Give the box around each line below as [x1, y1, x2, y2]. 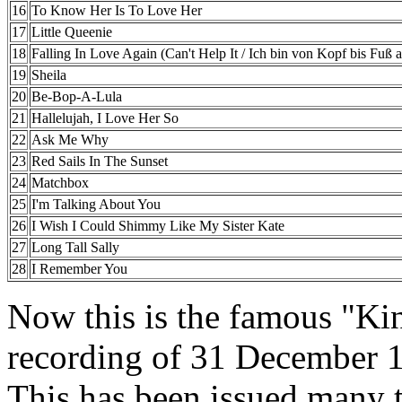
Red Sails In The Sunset [31, 153, 168, 170]
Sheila [31, 67, 66, 83]
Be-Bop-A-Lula [31, 89, 122, 105]
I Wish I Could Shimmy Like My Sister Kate [31, 218, 284, 234]
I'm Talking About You [31, 197, 161, 213]
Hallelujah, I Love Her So [31, 110, 179, 127]
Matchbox [31, 175, 89, 191]
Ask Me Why [31, 132, 109, 148]
